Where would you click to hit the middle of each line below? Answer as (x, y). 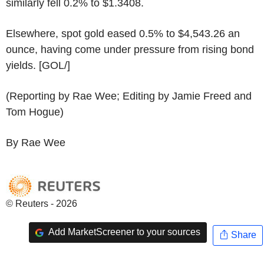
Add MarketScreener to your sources (123, 232)
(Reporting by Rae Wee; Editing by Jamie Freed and (129, 96)
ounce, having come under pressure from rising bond (130, 49)
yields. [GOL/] (38, 65)
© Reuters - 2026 (42, 203)
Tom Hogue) (35, 112)
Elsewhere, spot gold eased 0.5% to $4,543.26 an (123, 33)
